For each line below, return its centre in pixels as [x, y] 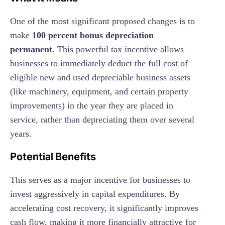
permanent [31, 49]
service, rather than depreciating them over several [102, 120]
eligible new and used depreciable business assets [100, 78]
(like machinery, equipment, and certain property [99, 92]
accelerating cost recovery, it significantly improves [104, 208]
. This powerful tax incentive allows [118, 49]
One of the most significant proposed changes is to [102, 21]
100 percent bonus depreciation [93, 35]
